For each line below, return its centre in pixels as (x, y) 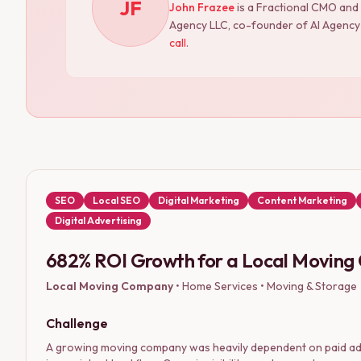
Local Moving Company (110, 286)
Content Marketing (302, 200)
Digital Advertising (98, 220)
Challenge (77, 323)
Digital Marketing (199, 200)
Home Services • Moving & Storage (270, 286)
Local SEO (116, 200)
